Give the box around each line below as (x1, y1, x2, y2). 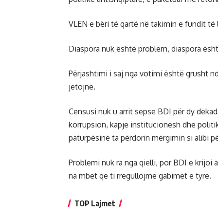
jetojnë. (69, 82, 95, 91)
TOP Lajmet (74, 199, 115, 208)
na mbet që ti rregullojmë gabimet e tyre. (69, 171, 211, 181)
